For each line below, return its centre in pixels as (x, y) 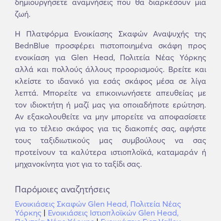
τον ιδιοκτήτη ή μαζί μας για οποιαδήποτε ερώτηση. (110, 105)
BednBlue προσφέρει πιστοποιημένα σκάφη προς (110, 45)
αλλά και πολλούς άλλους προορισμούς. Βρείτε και (110, 69)
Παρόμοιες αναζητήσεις (62, 189)
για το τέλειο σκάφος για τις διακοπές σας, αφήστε (110, 128)
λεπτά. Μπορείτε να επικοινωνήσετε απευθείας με (110, 93)
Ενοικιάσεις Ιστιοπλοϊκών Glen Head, (113, 213)
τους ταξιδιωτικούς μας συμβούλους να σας (110, 140)
